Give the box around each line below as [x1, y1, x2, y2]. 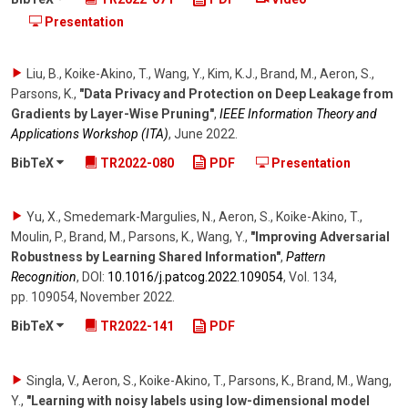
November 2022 [80, 290, 172, 305]
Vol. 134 [289, 270, 334, 285]
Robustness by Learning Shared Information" [11, 250, 280, 265]
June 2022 [174, 126, 235, 141]
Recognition [11, 270, 76, 285]
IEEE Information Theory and [219, 106, 377, 121]
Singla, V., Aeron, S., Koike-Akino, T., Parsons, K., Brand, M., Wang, [26, 373, 392, 389]
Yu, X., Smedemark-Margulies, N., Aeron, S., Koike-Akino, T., [26, 209, 362, 225]
